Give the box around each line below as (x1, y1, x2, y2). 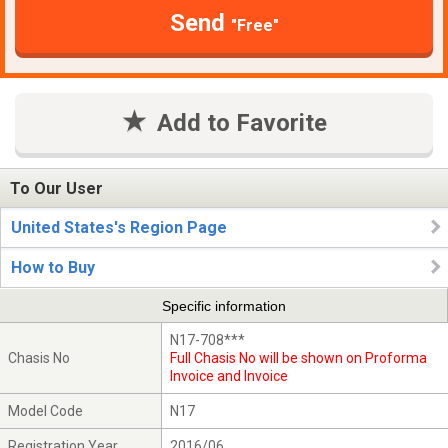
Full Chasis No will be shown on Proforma (170, 350, 428, 367)
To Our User (10, 178, 103, 198)
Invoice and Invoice (170, 368, 289, 385)
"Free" (230, 16, 279, 36)
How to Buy (11, 258, 95, 278)
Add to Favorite (156, 109, 327, 138)
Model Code (8, 403, 84, 420)
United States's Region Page (11, 218, 227, 238)
